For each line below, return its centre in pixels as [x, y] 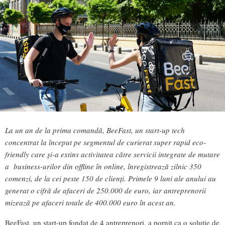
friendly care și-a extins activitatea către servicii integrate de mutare [113, 154]
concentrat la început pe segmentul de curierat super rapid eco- [105, 142]
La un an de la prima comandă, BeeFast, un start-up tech [95, 130]
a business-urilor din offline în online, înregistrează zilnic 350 [103, 166]
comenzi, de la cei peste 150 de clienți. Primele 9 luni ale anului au [110, 179]
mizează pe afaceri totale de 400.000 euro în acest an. [90, 203]
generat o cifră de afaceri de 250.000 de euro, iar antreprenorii [105, 191]
